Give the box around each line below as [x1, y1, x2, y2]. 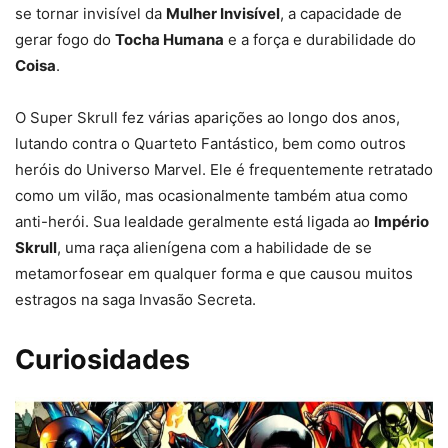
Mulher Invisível [166, 4, 280, 24]
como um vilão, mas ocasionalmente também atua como [15, 186, 408, 206]
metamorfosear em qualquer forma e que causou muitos [15, 264, 413, 284]
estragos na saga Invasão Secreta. [15, 290, 256, 310]
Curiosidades [15, 343, 190, 377]
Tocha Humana [115, 30, 224, 50]
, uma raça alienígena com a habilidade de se [57, 238, 372, 258]
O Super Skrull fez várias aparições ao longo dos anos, [15, 108, 400, 128]
